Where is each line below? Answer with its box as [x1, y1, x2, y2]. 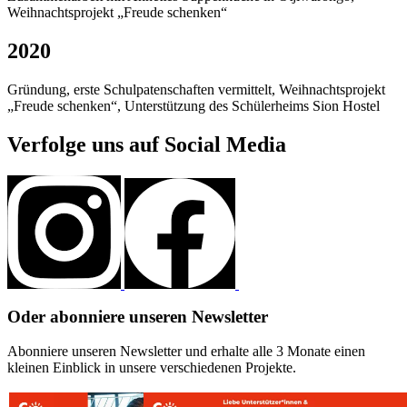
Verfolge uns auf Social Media [7, 132, 286, 156]
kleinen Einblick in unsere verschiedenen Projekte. [7, 360, 296, 376]
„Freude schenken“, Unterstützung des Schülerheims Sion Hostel [7, 97, 380, 114]
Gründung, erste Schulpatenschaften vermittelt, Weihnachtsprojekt [7, 81, 385, 97]
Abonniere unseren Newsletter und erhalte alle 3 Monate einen [7, 343, 365, 360]
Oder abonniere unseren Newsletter [7, 306, 268, 326]
